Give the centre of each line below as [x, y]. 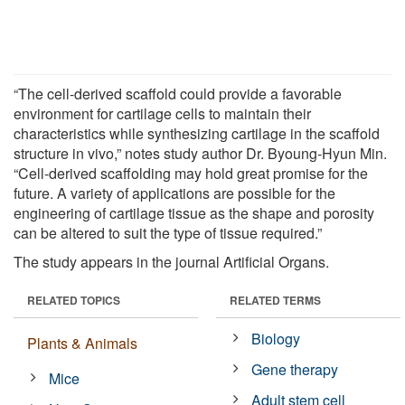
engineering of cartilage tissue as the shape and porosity [194, 212]
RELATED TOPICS [74, 300]
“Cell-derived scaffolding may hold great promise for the [191, 173]
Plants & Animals [82, 343]
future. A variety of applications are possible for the [174, 193]
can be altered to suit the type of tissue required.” [168, 232]
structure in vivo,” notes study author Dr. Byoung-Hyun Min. [200, 153]
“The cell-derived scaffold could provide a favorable [178, 93]
